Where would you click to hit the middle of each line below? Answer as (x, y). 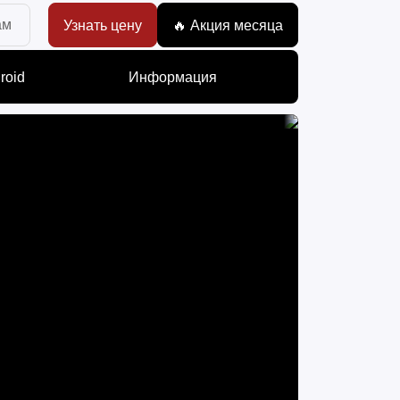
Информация (172, 77)
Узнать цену (103, 25)
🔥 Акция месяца (228, 25)
